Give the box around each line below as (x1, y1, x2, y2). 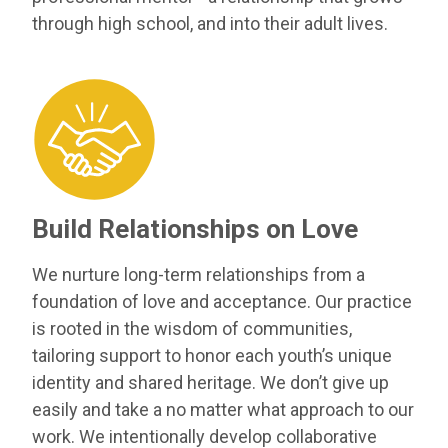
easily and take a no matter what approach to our (32, 399, 414, 421)
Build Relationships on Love (32, 214, 358, 245)
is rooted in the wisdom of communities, (32, 318, 352, 340)
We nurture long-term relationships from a (32, 264, 365, 286)
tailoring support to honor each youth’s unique (32, 345, 392, 367)
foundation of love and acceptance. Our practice (32, 291, 412, 313)
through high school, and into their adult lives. (32, 13, 388, 35)
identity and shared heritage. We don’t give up (32, 372, 389, 394)
